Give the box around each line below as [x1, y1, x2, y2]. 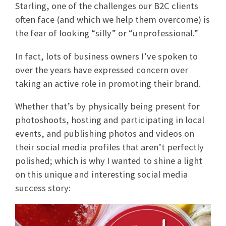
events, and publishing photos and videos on [15, 127, 194, 139]
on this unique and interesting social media [15, 168, 188, 180]
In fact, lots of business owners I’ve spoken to [15, 50, 198, 62]
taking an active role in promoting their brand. [15, 77, 201, 89]
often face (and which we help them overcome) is [15, 14, 210, 26]
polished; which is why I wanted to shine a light [15, 154, 202, 166]
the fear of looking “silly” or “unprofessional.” [15, 27, 198, 39]
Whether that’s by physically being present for [15, 100, 200, 112]
